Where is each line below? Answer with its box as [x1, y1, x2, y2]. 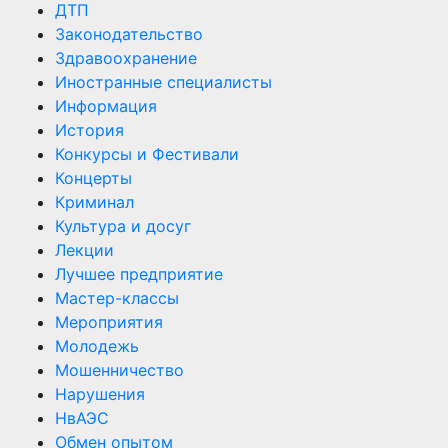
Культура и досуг [55, 215, 191, 236]
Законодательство [55, 23, 203, 44]
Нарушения [55, 383, 145, 404]
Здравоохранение [55, 47, 197, 68]
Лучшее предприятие [55, 263, 223, 284]
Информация [55, 95, 157, 116]
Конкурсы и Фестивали [55, 143, 239, 164]
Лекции [55, 239, 114, 260]
